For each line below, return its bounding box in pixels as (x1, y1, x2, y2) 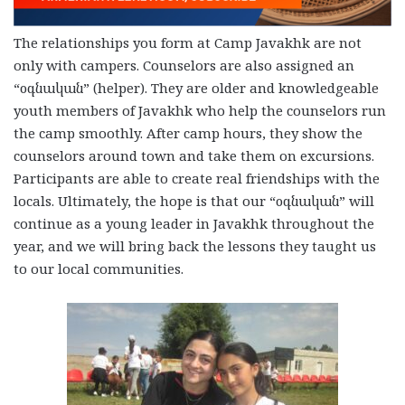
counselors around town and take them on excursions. (14, 146, 374, 165)
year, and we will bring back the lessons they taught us (14, 237, 376, 256)
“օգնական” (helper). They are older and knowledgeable (14, 79, 379, 98)
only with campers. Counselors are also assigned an (14, 56, 354, 75)
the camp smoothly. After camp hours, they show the (14, 124, 363, 143)
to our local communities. (14, 259, 184, 278)
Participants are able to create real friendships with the (14, 169, 380, 188)
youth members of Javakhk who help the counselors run (14, 101, 386, 120)
